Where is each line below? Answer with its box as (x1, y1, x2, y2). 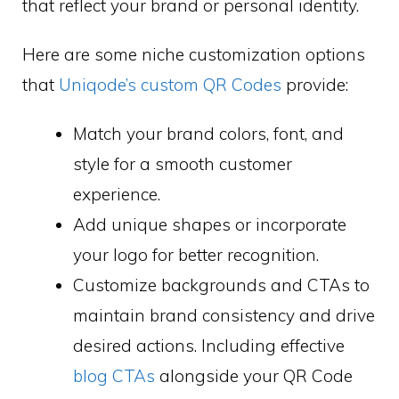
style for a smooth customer (73, 152, 292, 175)
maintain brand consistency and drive (73, 304, 375, 326)
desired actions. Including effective (73, 334, 345, 356)
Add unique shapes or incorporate (73, 213, 346, 235)
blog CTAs (73, 364, 155, 387)
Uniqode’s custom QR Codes (59, 73, 281, 95)
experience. (73, 183, 160, 205)
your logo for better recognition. (73, 243, 319, 265)
